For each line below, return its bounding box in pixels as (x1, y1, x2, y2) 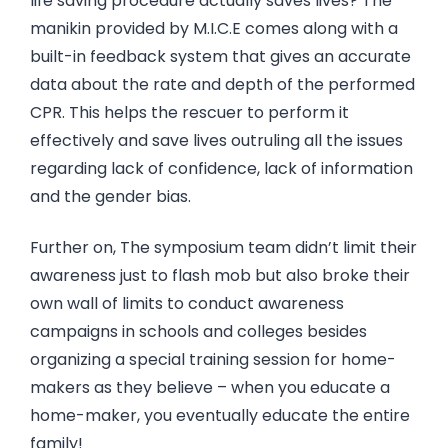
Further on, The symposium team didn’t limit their (30, 236, 417, 260)
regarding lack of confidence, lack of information (30, 157, 413, 181)
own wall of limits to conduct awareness (30, 292, 344, 316)
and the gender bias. (30, 185, 191, 209)
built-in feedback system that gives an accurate (30, 45, 411, 69)
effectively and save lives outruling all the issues (30, 129, 403, 153)
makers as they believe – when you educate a (30, 376, 390, 400)
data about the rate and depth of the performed (30, 73, 415, 97)
